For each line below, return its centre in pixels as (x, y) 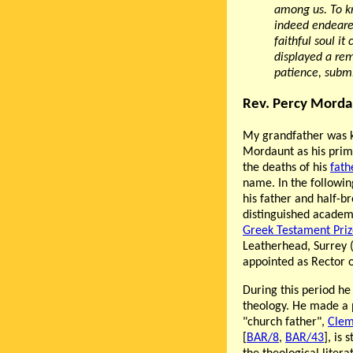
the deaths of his (286, 167)
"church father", (285, 322)
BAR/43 (305, 338)
